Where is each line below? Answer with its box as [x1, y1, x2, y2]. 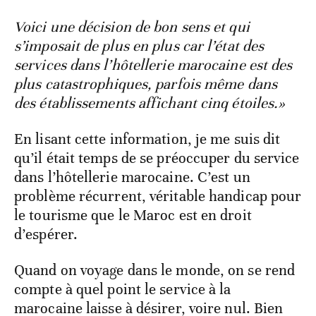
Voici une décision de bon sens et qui [14, 18, 250, 37]
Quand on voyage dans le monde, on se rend [14, 261, 296, 280]
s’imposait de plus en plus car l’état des [14, 37, 265, 56]
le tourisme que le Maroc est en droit [14, 206, 252, 225]
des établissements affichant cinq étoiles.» [14, 94, 286, 113]
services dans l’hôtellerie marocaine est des [14, 56, 293, 75]
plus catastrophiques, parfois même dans [14, 75, 277, 94]
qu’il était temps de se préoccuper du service [14, 149, 300, 168]
